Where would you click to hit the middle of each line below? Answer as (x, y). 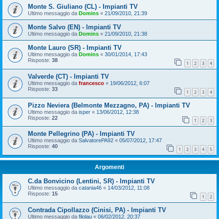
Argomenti (109, 167)
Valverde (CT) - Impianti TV (68, 76)
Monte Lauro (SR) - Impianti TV (75, 48)
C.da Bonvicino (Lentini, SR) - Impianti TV (91, 181)
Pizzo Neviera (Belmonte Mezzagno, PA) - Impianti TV (109, 105)
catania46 (90, 187)
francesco (91, 83)
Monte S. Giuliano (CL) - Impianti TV (83, 7)
